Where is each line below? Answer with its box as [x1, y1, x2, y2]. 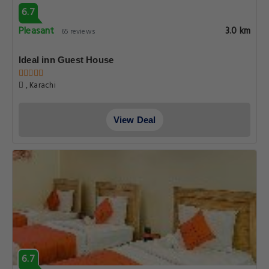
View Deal [113, 115, 156, 125]
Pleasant [19, 23, 55, 39]
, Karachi [23, 79, 56, 92]
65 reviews [61, 26, 95, 38]
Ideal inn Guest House [19, 55, 114, 65]
